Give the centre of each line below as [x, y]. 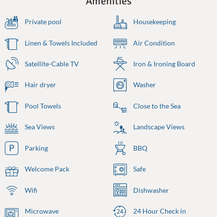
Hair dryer [40, 85]
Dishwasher [150, 190]
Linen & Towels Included [60, 43]
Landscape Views [158, 127]
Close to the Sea [156, 106]
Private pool [42, 22]
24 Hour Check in [159, 211]
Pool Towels [42, 106]
